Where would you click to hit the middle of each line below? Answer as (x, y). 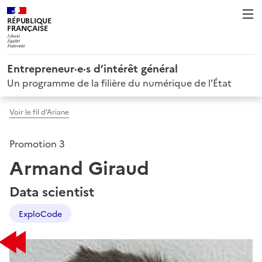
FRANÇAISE (27, 28)
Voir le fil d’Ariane (55, 111)
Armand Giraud (79, 166)
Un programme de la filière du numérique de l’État (119, 82)
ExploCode (40, 213)
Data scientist (52, 191)
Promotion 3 (37, 143)
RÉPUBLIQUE (29, 20)
